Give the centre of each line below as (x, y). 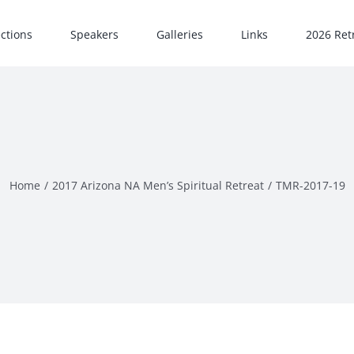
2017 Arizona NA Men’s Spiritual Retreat (158, 185)
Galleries (180, 34)
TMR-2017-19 (310, 185)
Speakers (94, 34)
